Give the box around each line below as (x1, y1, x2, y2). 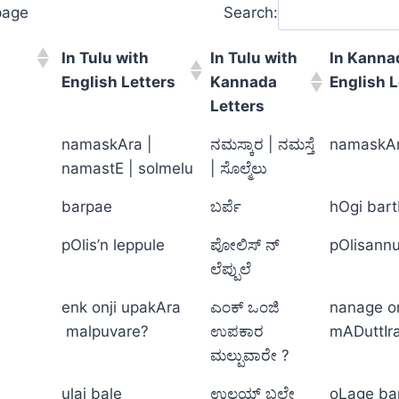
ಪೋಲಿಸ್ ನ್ (210, 235, 280, 254)
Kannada (210, 72, 277, 91)
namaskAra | (61, 134, 152, 153)
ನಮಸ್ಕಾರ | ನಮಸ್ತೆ (210, 134, 314, 153)
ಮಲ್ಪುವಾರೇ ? (210, 346, 289, 364)
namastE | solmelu (61, 159, 193, 177)
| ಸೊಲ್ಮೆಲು (210, 159, 267, 177)
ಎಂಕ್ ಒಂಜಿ (210, 297, 280, 316)
